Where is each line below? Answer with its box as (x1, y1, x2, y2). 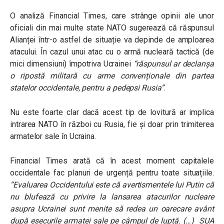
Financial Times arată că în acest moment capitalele (10, 156, 214, 165)
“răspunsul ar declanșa (133, 59, 214, 68)
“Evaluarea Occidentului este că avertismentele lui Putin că (10, 180, 214, 189)
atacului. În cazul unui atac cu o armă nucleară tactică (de (10, 47, 214, 56)
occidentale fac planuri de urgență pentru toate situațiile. (10, 168, 214, 177)
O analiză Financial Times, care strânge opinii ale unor (10, 11, 214, 20)
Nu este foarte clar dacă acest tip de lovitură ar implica (10, 107, 214, 117)
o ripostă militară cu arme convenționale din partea (10, 71, 214, 80)
